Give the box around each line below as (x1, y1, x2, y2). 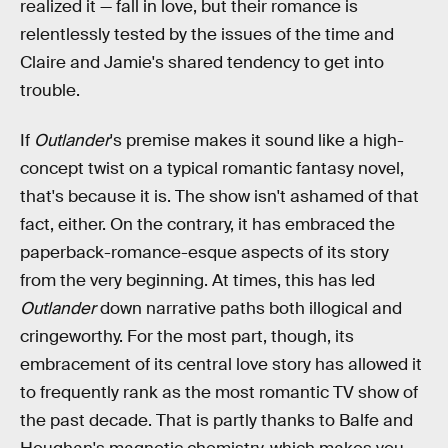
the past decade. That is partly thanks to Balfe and (20, 409, 413, 431)
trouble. (20, 80, 80, 101)
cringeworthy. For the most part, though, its (20, 325, 354, 347)
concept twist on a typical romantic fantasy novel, (20, 157, 404, 179)
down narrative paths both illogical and (96, 297, 402, 319)
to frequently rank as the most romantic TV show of (20, 381, 418, 403)
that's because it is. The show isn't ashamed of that (20, 185, 419, 207)
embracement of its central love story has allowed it (20, 353, 422, 375)
